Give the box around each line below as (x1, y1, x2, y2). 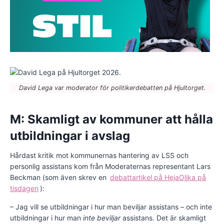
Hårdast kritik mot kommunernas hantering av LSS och (10, 150, 188, 159)
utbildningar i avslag (10, 128, 130, 143)
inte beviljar (83, 213, 120, 222)
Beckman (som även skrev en (10, 172, 108, 181)
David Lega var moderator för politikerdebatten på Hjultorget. (18, 83, 205, 91)
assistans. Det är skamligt (120, 213, 206, 222)
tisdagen (10, 183, 38, 192)
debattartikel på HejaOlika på (110, 172, 206, 181)
